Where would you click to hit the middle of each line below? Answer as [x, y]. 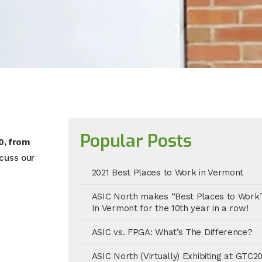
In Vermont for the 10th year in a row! [170, 208]
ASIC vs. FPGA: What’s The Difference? [172, 232]
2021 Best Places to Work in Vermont [168, 173]
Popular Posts [136, 141]
